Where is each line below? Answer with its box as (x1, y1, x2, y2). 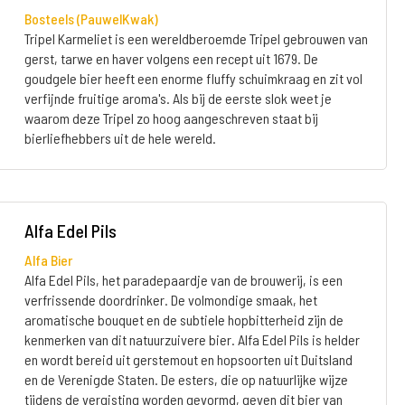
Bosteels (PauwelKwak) (24, 10, 158, 27)
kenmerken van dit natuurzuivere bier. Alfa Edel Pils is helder (24, 331, 360, 348)
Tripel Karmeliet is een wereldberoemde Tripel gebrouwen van (24, 30, 368, 47)
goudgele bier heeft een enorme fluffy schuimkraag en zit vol (24, 70, 363, 87)
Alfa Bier (24, 251, 72, 268)
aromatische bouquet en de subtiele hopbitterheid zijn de (24, 311, 344, 328)
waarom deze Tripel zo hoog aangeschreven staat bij (24, 109, 318, 127)
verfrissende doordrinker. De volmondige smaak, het (24, 291, 317, 308)
